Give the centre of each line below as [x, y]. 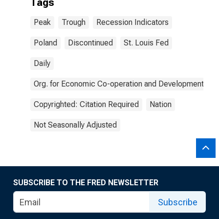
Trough [74, 22]
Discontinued [90, 43]
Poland [45, 43]
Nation [161, 104]
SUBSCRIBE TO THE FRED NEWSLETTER [86, 183]
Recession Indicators [132, 22]
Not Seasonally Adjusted [75, 125]
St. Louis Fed [146, 43]
